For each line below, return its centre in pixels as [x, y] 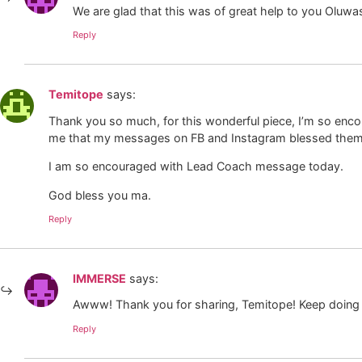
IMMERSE [99, 278]
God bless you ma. [100, 195]
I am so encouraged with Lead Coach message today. [196, 166]
